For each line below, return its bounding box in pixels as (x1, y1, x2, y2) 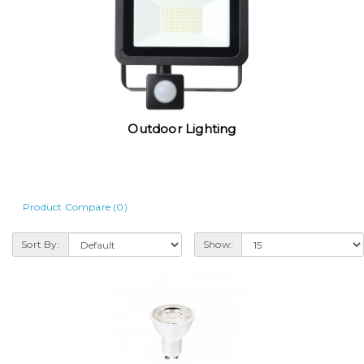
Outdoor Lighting (128, 121, 236, 137)
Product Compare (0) (23, 200, 128, 213)
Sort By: (21, 238, 60, 251)
